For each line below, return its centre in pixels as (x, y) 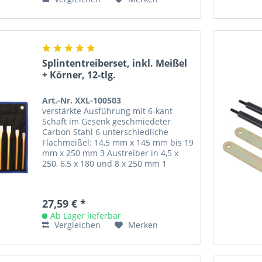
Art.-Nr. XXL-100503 (82, 100)
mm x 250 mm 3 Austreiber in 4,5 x (111, 153)
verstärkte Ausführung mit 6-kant (108, 111)
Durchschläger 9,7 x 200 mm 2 (101, 174)
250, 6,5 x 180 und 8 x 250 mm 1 (105, 163)
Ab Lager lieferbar (86, 215)
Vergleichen (77, 225)
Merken (143, 225)
